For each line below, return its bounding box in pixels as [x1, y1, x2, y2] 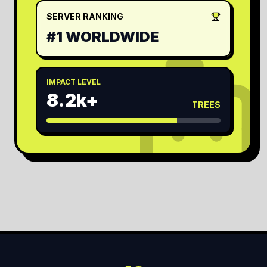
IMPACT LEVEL [46, 77, 101, 86]
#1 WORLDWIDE [46, 28, 159, 45]
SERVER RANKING [46, 11, 123, 21]
